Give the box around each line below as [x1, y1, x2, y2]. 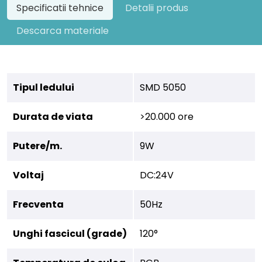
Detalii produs [125, 1, 188, 15]
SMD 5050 [140, 81, 186, 94]
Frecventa [13, 198, 64, 211]
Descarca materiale [16, 24, 109, 37]
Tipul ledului [13, 81, 74, 94]
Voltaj [13, 168, 44, 182]
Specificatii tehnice [16, 1, 104, 15]
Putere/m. [13, 139, 62, 153]
